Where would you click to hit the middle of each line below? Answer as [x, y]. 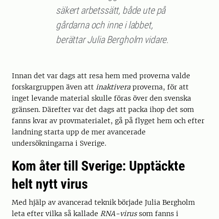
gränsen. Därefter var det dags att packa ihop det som [103, 110]
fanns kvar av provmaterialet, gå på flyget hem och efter [108, 121]
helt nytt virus [50, 184]
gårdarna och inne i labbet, [104, 25]
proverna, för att [160, 87]
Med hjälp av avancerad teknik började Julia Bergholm [103, 203]
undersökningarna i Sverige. [59, 143]
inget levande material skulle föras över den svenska [101, 99]
